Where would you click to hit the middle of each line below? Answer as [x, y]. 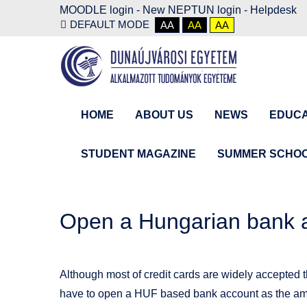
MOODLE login [97, 10]
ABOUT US [164, 115]
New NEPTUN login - [196, 10]
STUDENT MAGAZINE [138, 153]
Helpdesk [273, 10]
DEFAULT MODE [110, 24]
